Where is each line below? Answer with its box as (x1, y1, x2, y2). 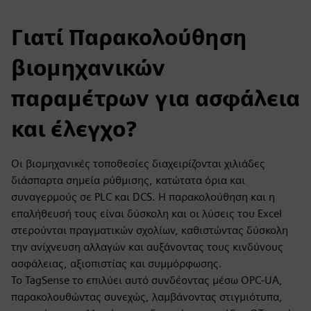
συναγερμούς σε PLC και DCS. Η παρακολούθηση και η (11, 190, 275, 203)
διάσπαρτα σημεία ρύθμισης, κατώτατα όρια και (11, 174, 245, 187)
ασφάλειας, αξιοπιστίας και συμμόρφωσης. (11, 257, 222, 270)
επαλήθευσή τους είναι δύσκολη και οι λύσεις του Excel (11, 207, 282, 220)
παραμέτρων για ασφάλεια (11, 85, 300, 112)
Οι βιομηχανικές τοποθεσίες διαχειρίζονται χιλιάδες (11, 157, 265, 170)
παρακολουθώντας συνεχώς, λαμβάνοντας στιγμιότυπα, (11, 290, 283, 303)
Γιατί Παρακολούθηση (11, 24, 247, 51)
